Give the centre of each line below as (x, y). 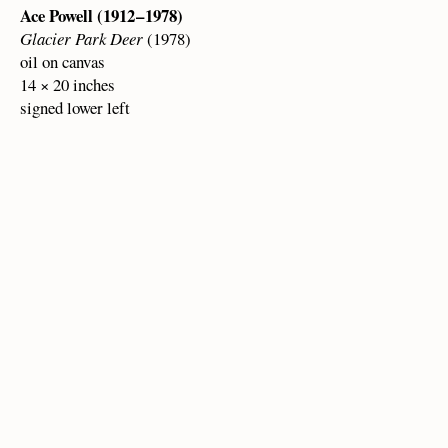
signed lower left (75, 107)
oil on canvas (62, 61)
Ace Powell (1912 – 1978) (101, 15)
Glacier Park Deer (81, 38)
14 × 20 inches (67, 84)
